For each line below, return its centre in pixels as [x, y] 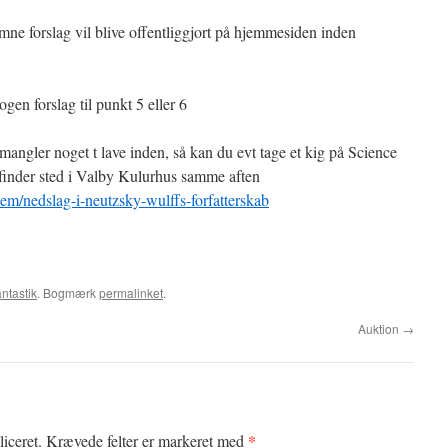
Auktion [380, 328]
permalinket [131, 292]
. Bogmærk [68, 292]
